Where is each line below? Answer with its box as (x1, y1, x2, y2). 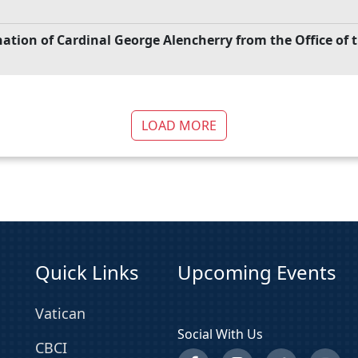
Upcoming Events (177, 259, 336, 286)
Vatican (35, 304, 86, 324)
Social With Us (177, 325, 263, 344)
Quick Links (35, 259, 139, 286)
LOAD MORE (141, 117, 217, 135)
